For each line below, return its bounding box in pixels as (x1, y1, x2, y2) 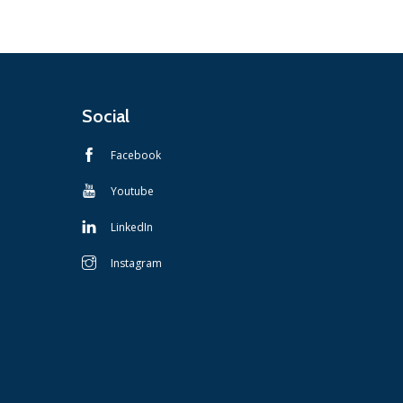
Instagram (111, 255, 162, 271)
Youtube (111, 183, 154, 199)
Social (82, 104, 130, 127)
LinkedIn (111, 219, 153, 235)
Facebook (111, 147, 161, 163)
